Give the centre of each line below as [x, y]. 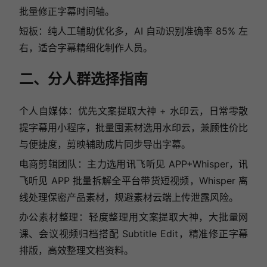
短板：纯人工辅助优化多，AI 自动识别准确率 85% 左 [133, 31]
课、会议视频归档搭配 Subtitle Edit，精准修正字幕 [133, 233]
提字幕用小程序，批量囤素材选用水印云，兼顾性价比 [133, 127]
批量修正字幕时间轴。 [66, 11]
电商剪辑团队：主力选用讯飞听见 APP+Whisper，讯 [133, 164]
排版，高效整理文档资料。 [76, 250]
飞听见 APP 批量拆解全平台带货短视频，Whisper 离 [133, 180]
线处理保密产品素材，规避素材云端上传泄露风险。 [128, 197]
